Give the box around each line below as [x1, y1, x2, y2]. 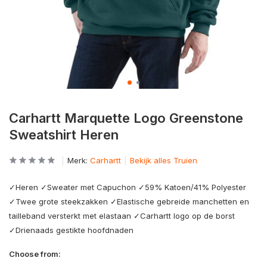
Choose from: [9, 249, 61, 259]
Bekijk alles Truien [130, 156, 197, 165]
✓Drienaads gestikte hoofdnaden [9, 225, 133, 235]
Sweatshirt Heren [9, 127, 119, 142]
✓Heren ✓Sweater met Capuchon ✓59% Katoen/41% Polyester [9, 182, 246, 192]
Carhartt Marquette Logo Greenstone [9, 110, 243, 126]
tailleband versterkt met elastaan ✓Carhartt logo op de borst [9, 211, 235, 221]
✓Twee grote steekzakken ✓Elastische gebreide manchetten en [9, 197, 249, 206]
